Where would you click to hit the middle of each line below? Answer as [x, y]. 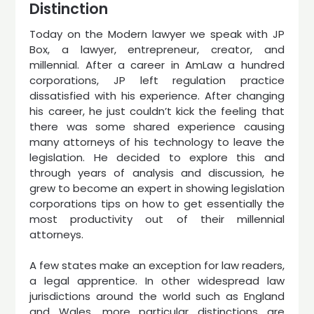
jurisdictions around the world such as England [157, 296]
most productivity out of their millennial [157, 219]
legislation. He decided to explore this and [157, 157]
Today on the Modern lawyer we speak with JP [157, 34]
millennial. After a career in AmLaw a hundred [157, 64]
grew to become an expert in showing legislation [157, 188]
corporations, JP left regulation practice [157, 80]
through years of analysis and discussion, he [157, 172]
